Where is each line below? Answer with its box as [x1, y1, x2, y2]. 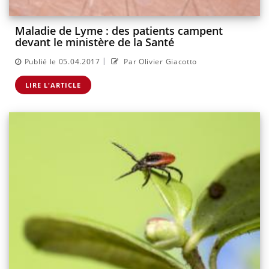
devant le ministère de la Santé [15, 35, 174, 50]
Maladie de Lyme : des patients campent [15, 23, 223, 38]
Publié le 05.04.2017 [24, 56, 100, 67]
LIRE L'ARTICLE [25, 80, 81, 89]
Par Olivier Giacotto [121, 56, 198, 67]
